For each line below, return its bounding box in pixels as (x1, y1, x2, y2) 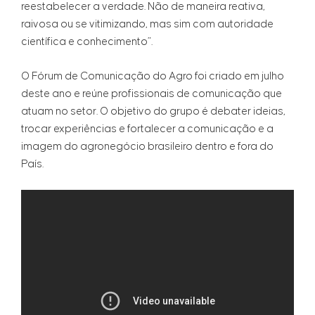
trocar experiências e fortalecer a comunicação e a (21, 124, 274, 135)
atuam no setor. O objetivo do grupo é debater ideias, (21, 106, 285, 117)
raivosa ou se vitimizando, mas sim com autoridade (21, 19, 274, 30)
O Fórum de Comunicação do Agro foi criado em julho (21, 71, 284, 82)
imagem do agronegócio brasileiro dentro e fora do (21, 141, 274, 153)
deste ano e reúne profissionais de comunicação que (21, 89, 282, 100)
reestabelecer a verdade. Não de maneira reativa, (21, 1, 265, 13)
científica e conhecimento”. (21, 37, 153, 48)
